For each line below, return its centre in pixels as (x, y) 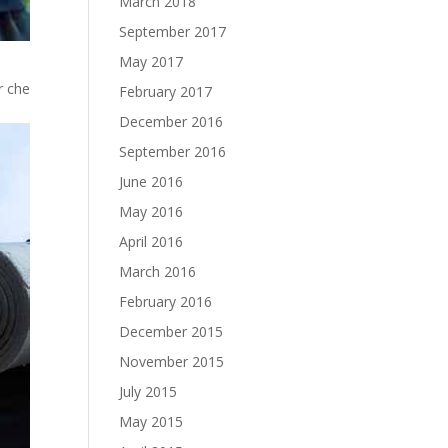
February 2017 (166, 91)
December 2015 (171, 331)
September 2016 (173, 151)
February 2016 (166, 301)
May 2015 (151, 421)
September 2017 (173, 31)
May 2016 (151, 211)
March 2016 (158, 271)
